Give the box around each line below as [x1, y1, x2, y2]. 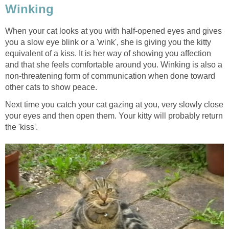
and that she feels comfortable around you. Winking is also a [5, 60, 222, 69]
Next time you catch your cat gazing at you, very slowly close [5, 100, 223, 109]
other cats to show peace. [5, 82, 97, 91]
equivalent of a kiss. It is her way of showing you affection [5, 49, 211, 58]
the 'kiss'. [5, 122, 38, 131]
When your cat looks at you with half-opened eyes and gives [5, 26, 222, 35]
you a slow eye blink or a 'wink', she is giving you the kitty [5, 37, 211, 47]
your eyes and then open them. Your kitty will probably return [5, 111, 223, 120]
